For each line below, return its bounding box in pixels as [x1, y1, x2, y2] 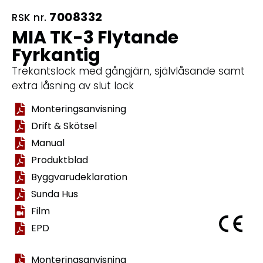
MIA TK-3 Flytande [12, 25, 178, 50]
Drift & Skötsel [31, 119, 97, 133]
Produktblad [31, 153, 88, 167]
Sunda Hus [31, 187, 78, 201]
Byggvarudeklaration [31, 170, 127, 184]
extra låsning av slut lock [12, 79, 134, 93]
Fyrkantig [12, 43, 100, 68]
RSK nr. [12, 11, 49, 25]
